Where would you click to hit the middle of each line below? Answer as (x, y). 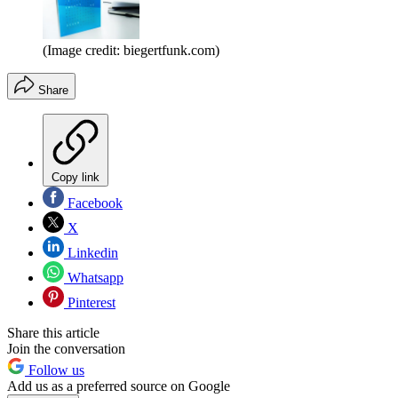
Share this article (53, 332)
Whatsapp (94, 277)
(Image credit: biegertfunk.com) (131, 50)
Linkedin (91, 252)
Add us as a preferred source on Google (119, 386)
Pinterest (90, 302)
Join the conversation (66, 348)
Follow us (55, 370)
